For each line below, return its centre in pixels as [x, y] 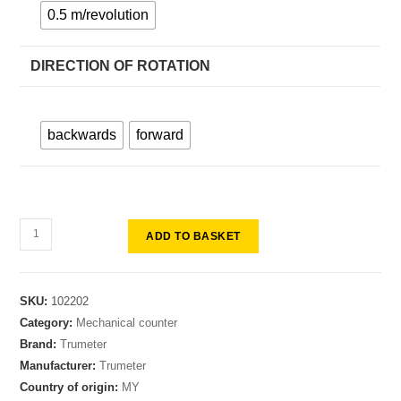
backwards [82, 134]
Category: [48, 322]
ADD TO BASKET [193, 236]
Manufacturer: [60, 365]
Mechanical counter [127, 322]
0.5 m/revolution [98, 14]
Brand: [40, 344]
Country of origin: [71, 387]
